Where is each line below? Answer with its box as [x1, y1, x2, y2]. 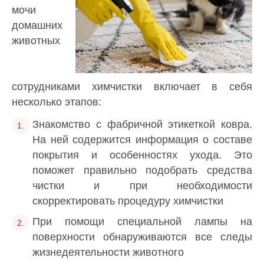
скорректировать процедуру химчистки [32, 194, 223, 207]
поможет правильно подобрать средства [32, 164, 252, 176]
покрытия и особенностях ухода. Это [32, 148, 252, 161]
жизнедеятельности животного [32, 246, 184, 259]
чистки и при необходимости [32, 179, 252, 192]
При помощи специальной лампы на [32, 216, 252, 228]
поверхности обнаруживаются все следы [32, 231, 252, 243]
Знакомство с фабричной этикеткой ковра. [32, 118, 252, 130]
